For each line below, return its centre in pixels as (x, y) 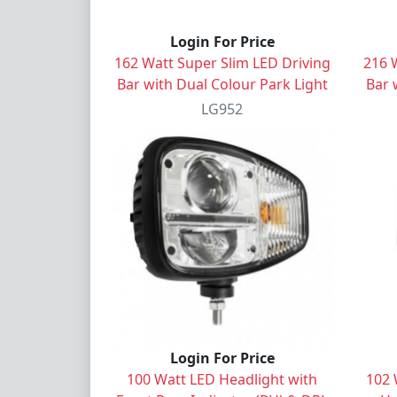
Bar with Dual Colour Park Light (222, 84)
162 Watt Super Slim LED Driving (222, 62)
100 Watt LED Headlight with (222, 379)
